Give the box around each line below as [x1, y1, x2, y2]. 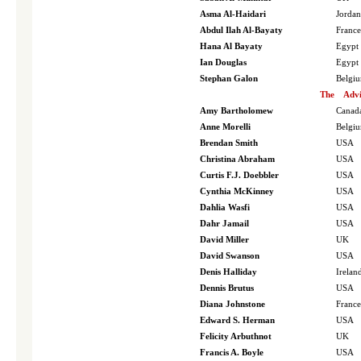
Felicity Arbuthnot [200, 332, 272, 341]
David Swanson [200, 251, 259, 260]
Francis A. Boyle [200, 348, 263, 357]
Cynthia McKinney [200, 187, 274, 196]
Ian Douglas [200, 58, 249, 67]
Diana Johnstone [200, 300, 265, 309]
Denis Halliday [200, 268, 257, 276]
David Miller [200, 235, 249, 244]
